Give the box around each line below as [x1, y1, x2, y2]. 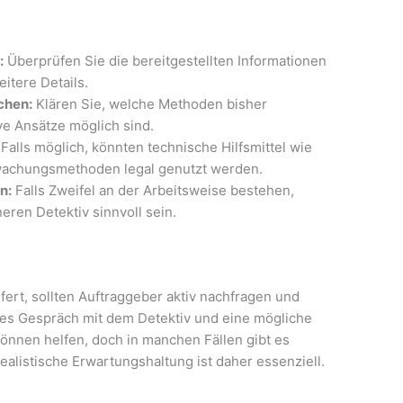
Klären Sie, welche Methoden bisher [32, 94, 268, 112]
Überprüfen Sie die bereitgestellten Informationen [4, 51, 327, 69]
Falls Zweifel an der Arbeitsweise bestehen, [12, 181, 295, 199]
